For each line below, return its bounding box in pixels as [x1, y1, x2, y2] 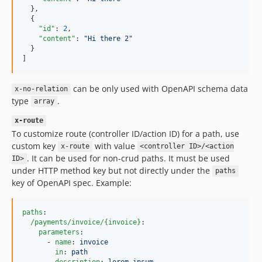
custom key [12, 140, 58, 151]
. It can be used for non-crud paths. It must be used [26, 152, 230, 164]
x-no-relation [14, 85, 68, 94]
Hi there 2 [88, 34, 129, 43]
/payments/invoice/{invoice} [30, 218, 141, 226]
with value [92, 140, 137, 151]
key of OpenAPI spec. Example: [12, 177, 132, 188]
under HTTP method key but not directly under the [12, 164, 212, 176]
